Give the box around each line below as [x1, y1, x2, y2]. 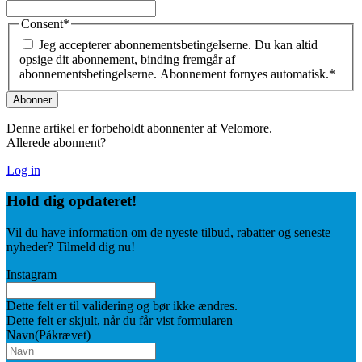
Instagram [6, 267, 57, 282]
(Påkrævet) [35, 328, 90, 343]
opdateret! [69, 192, 137, 210]
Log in [6, 162, 40, 177]
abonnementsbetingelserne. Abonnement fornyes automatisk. [19, 66, 329, 81]
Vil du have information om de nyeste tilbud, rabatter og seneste [6, 225, 330, 240]
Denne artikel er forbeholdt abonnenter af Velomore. [6, 120, 272, 135]
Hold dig [6, 192, 69, 210]
